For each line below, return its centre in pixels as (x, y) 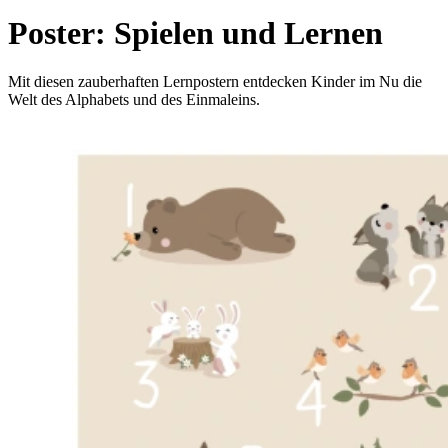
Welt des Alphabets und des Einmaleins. (134, 100)
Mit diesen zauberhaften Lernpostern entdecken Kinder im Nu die (215, 82)
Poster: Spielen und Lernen (195, 32)
